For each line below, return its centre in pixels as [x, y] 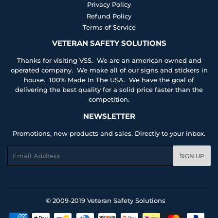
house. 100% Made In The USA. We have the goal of [109, 80]
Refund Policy [109, 16]
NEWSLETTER [109, 116]
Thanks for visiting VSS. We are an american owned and [109, 60]
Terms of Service [109, 27]
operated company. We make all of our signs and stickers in [109, 70]
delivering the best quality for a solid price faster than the [109, 89]
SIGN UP [192, 156]
